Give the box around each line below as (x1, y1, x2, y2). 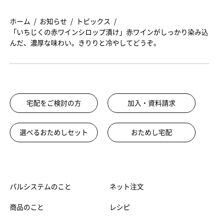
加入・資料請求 (128, 99, 175, 107)
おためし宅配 (131, 129, 172, 136)
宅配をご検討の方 (26, 99, 81, 107)
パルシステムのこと (10, 183, 71, 190)
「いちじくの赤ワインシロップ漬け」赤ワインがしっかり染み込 (10, 28, 208, 36)
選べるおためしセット (20, 129, 88, 136)
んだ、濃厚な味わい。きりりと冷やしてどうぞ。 (10, 39, 160, 46)
